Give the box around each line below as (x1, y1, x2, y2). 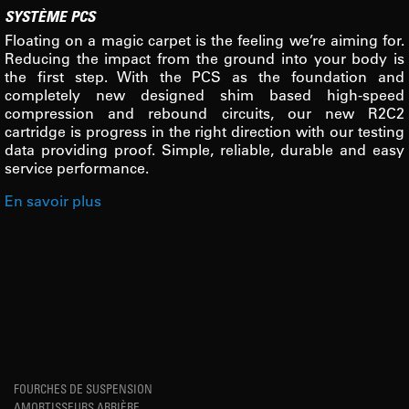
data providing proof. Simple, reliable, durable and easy (5, 139, 404, 159)
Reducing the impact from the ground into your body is (5, 47, 404, 68)
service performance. (5, 157, 149, 177)
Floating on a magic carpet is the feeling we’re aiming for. (5, 29, 404, 49)
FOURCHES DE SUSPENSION (14, 380, 152, 396)
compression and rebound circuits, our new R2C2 (5, 102, 404, 122)
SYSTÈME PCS (5, 5, 95, 26)
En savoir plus (5, 190, 101, 210)
